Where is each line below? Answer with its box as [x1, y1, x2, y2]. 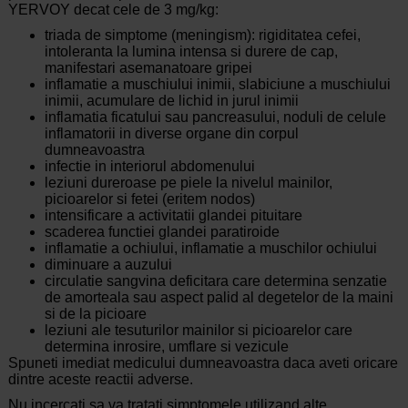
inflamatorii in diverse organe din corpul [44, 126, 299, 142]
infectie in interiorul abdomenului [44, 158, 255, 175]
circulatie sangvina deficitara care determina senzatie [44, 273, 387, 290]
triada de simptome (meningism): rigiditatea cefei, [44, 27, 361, 44]
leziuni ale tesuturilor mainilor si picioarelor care [44, 322, 352, 339]
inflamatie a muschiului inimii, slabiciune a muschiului [44, 76, 391, 93]
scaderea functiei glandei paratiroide [44, 224, 280, 240]
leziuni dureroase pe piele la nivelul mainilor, [44, 175, 332, 191]
